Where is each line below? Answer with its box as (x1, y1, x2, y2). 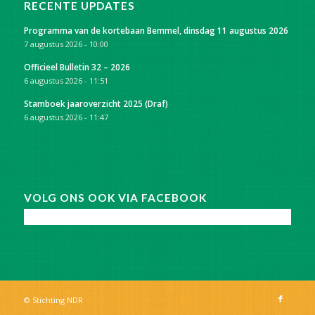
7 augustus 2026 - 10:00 (23, 38, 108, 49)
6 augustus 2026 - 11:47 (23, 111, 108, 122)
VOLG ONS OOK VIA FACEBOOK (23, 191, 207, 204)
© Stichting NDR (23, 294, 83, 305)
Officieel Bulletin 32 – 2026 (23, 60, 130, 72)
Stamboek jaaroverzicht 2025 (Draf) (23, 97, 168, 109)
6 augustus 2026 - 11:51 (23, 75, 108, 86)
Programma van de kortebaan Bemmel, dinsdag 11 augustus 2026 (23, 24, 288, 36)
